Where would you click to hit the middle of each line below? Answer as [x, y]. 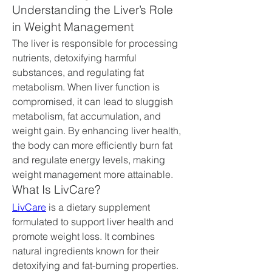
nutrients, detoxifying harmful [74, 58]
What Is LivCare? [56, 190]
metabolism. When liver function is [86, 87]
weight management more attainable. [93, 174]
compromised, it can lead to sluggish [93, 101]
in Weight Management [73, 27]
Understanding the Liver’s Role [93, 10]
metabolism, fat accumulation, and [87, 116]
